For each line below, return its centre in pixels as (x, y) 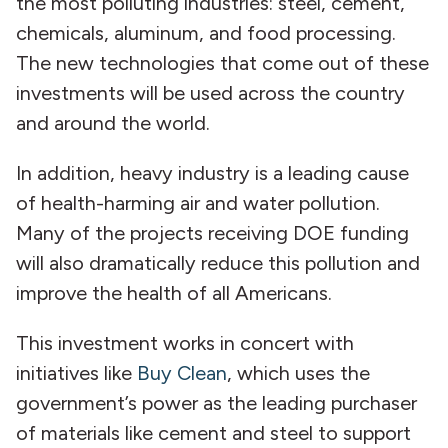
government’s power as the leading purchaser (216, 403)
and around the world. (118, 123)
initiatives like (76, 373)
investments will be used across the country (210, 93)
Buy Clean (182, 373)
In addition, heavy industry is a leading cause (212, 173)
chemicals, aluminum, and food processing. (206, 33)
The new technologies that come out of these (222, 63)
